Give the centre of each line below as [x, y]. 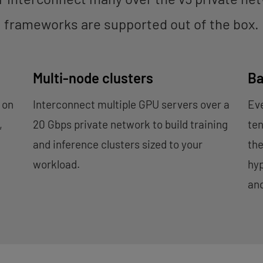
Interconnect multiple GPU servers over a [131, 104]
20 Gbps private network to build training [130, 124]
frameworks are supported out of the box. [131, 24]
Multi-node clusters [93, 78]
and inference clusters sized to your [117, 144]
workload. [56, 164]
